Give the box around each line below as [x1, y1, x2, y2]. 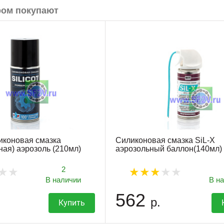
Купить [58, 197, 85, 207]
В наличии [45, 175, 81, 184]
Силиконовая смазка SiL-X [115, 136, 215, 145]
